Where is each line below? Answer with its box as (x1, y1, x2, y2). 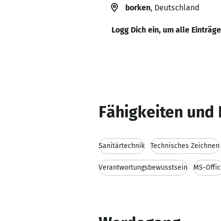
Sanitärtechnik (99, 142, 145, 150)
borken (125, 3, 150, 12)
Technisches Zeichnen (150, 142, 220, 150)
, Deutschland (150, 3, 199, 12)
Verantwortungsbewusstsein (99, 163, 187, 172)
